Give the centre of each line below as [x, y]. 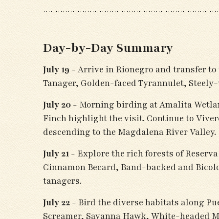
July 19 [56, 69]
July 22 [56, 202]
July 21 [56, 153]
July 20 [57, 105]
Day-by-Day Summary [108, 48]
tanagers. [62, 181]
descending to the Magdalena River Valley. [130, 132]
